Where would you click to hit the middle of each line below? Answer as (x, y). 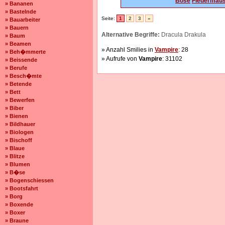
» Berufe (16, 68)
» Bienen (17, 116)
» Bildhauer (20, 124)
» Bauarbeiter (23, 20)
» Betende (18, 84)
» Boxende (19, 204)
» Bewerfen (20, 100)
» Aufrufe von (120, 59)
